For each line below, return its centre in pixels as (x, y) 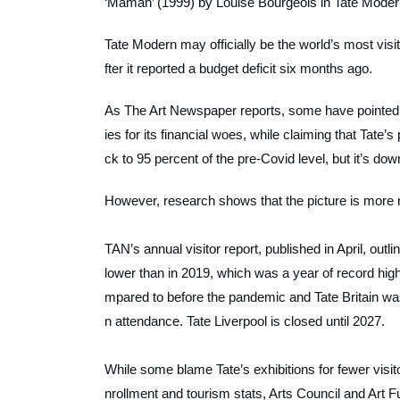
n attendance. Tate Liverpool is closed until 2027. (245, 321)
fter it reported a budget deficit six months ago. (238, 69)
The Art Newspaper (180, 111)
